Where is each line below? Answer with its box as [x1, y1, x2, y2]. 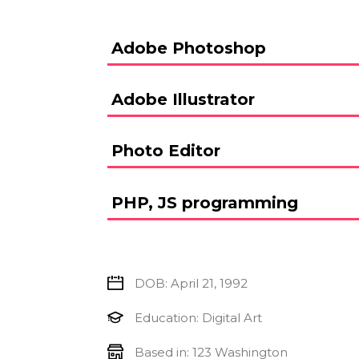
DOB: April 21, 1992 [134, 275, 248, 291]
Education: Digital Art [134, 309, 262, 325]
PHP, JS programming [111, 192, 298, 212]
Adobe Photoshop [111, 38, 266, 58]
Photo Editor [111, 141, 220, 161]
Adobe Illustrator [111, 90, 255, 110]
